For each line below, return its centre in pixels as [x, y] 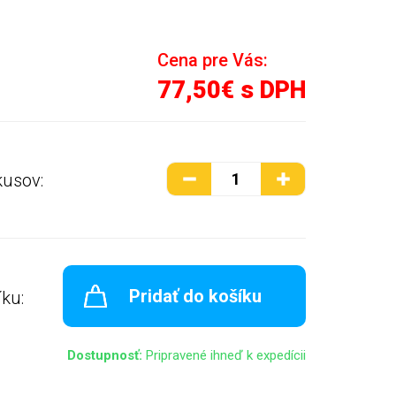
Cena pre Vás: [213, 60]
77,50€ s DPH [232, 90]
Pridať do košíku [195, 297]
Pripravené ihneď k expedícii [224, 355]
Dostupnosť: [105, 355]
